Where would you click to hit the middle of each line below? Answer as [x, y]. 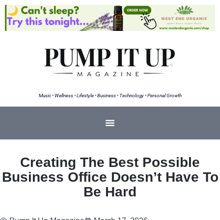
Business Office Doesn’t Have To [110, 177]
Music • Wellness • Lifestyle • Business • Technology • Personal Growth [110, 95]
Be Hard [110, 192]
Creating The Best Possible [110, 162]
